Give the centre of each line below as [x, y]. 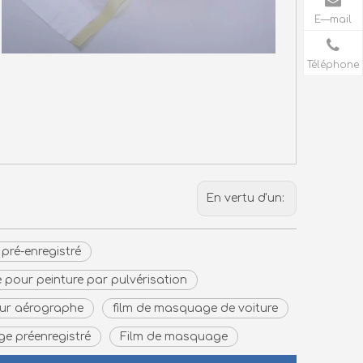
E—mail [333, 19]
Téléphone [333, 65]
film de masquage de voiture [195, 308]
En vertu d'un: [247, 198]
